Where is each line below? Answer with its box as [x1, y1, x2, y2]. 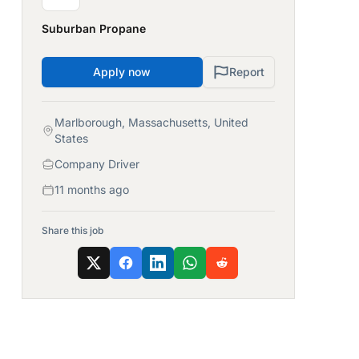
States [54, 131, 88, 145]
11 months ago [54, 183, 129, 196]
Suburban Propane [41, 22, 146, 35]
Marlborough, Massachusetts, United [54, 115, 248, 129]
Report [228, 65, 264, 79]
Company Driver [54, 157, 139, 171]
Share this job [41, 224, 103, 236]
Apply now [93, 65, 151, 79]
